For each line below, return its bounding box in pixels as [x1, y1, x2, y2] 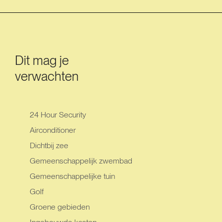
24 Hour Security [30, 110, 86, 119]
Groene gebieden [30, 202, 90, 212]
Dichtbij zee [30, 141, 68, 150]
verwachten [15, 68, 79, 84]
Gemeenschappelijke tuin [30, 171, 115, 181]
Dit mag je [15, 53, 69, 68]
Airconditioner [30, 125, 76, 135]
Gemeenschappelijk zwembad [30, 156, 132, 166]
